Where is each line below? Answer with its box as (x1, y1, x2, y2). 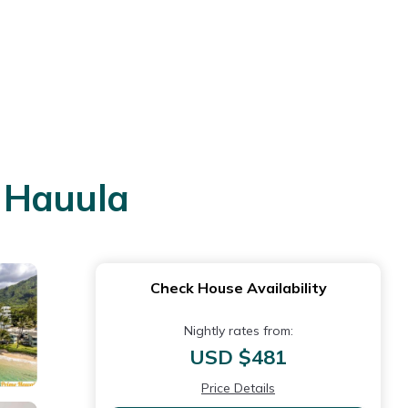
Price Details (201, 380, 275, 396)
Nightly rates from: (183, 322, 293, 339)
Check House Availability (149, 279, 327, 297)
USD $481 (189, 344, 287, 370)
